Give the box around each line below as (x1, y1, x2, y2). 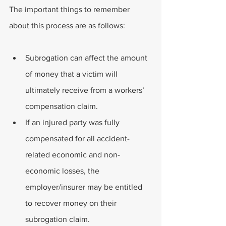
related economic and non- (25, 150, 120, 159)
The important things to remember (9, 5, 132, 14)
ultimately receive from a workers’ (25, 86, 146, 94)
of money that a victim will (25, 70, 120, 78)
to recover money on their (25, 199, 119, 207)
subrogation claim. (25, 215, 90, 223)
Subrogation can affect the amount (25, 53, 149, 62)
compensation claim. (25, 102, 98, 110)
